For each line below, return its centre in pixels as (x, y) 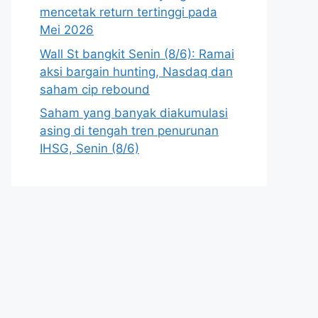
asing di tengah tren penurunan (129, 131)
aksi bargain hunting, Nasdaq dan (136, 71)
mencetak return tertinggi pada (128, 12)
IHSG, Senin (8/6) (89, 148)
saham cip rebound (95, 89)
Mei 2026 (67, 30)
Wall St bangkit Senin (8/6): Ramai (137, 54)
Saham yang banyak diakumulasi (134, 113)
